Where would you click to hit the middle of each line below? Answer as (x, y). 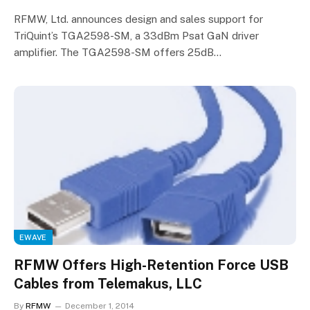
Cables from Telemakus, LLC (108, 283)
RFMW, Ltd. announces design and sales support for (138, 19)
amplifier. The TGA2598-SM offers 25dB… (118, 52)
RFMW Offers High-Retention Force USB (151, 265)
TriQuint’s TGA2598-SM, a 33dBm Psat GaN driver (136, 36)
